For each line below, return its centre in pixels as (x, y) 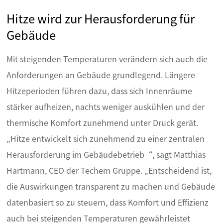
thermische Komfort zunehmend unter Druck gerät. (102, 123)
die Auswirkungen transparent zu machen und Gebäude (111, 186)
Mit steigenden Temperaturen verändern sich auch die (107, 59)
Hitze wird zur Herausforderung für (101, 18)
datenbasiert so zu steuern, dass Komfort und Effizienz (108, 202)
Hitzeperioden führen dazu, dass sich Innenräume (99, 91)
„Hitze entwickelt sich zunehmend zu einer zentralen (106, 139)
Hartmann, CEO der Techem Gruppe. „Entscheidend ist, (109, 170)
